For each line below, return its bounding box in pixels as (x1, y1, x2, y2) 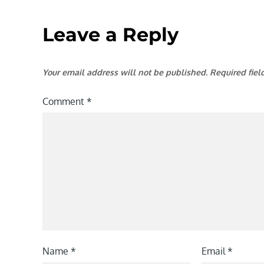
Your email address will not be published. (42, 67, 207, 78)
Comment (42, 95, 87, 108)
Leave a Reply (42, 23, 179, 47)
